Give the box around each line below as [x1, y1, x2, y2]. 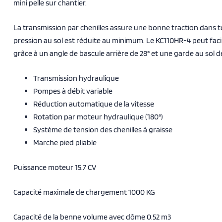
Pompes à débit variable [33, 86, 112, 96]
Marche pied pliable [33, 138, 97, 147]
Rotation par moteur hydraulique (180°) [33, 112, 163, 121]
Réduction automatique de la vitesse [33, 99, 154, 109]
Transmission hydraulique [33, 73, 119, 83]
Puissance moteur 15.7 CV [13, 163, 96, 172]
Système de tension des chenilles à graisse [33, 125, 172, 134]
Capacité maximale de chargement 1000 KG [13, 187, 155, 197]
